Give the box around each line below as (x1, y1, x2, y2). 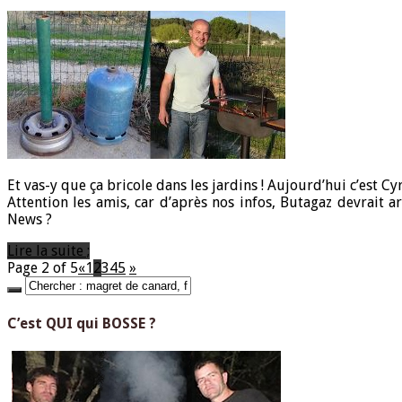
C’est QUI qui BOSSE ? (7, 314, 156, 332)
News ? (7, 211, 52, 229)
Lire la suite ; (7, 242, 90, 260)
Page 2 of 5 (7, 259, 78, 277)
